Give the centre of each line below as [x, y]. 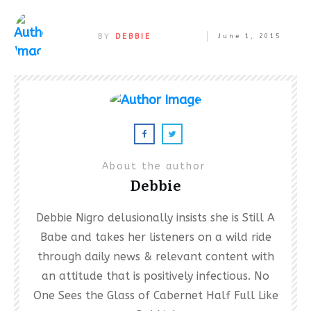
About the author [155, 166]
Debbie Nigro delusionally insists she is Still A [155, 217]
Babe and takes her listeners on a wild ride [155, 237]
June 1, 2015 [249, 36]
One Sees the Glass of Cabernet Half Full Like [155, 295]
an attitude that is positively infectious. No [155, 276]
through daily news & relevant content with [155, 256]
